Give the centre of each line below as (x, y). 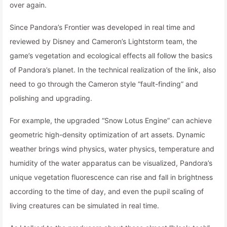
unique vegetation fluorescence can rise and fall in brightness (111, 177)
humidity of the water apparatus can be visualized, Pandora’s (111, 163)
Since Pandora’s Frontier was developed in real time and (102, 27)
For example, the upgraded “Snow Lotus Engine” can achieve (111, 120)
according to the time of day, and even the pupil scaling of (107, 191)
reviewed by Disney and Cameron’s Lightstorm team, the (103, 41)
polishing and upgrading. (51, 98)
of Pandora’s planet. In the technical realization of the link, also (113, 70)
